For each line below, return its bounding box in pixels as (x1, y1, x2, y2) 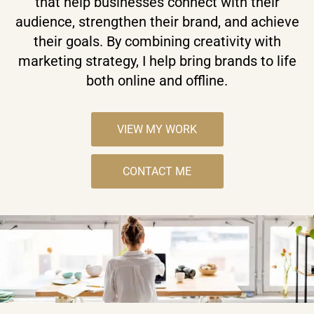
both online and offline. (86, 72, 228, 90)
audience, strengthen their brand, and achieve (15, 13, 299, 31)
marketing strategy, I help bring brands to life (18, 53, 296, 70)
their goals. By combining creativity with (33, 33, 281, 50)
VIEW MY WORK (117, 122, 197, 136)
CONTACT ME (123, 164, 191, 178)
